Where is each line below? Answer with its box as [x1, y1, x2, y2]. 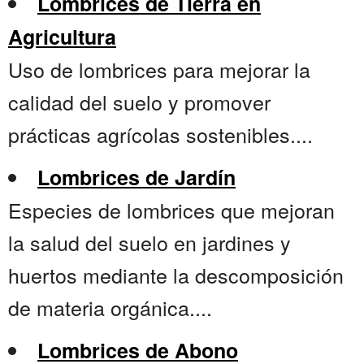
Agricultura [8, 22, 116, 52]
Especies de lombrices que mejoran [8, 195, 335, 225]
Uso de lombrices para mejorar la [8, 54, 310, 84]
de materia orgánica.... [8, 292, 212, 323]
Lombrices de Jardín [37, 162, 236, 193]
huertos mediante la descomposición [8, 260, 344, 290]
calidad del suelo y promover [8, 87, 271, 117]
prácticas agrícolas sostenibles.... [8, 119, 313, 149]
